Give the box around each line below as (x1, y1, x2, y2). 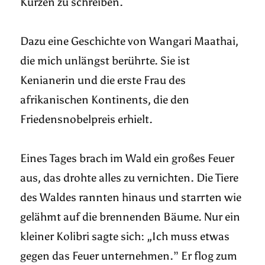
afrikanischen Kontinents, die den (20, 93, 190, 107)
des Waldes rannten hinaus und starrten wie (20, 190, 242, 205)
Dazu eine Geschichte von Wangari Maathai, (20, 34, 239, 49)
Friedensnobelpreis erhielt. (20, 112, 156, 127)
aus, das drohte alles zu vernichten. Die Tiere (20, 171, 239, 185)
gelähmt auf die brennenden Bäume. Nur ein (20, 210, 241, 224)
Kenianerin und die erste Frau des (20, 73, 186, 88)
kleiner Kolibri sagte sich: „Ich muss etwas (20, 230, 230, 244)
